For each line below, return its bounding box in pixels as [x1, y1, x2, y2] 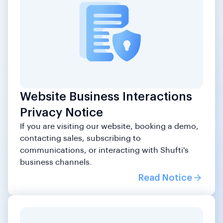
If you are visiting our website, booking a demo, [20, 122, 199, 131]
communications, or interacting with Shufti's [20, 146, 189, 155]
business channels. [20, 158, 92, 167]
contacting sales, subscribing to [20, 134, 141, 143]
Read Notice [138, 173, 192, 183]
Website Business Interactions [20, 91, 192, 103]
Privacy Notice [20, 107, 103, 119]
